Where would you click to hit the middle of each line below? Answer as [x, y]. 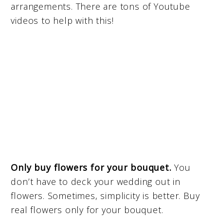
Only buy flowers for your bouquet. [91, 168]
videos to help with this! [62, 21]
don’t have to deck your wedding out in [96, 182]
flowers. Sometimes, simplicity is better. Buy [105, 196]
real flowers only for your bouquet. [87, 210]
